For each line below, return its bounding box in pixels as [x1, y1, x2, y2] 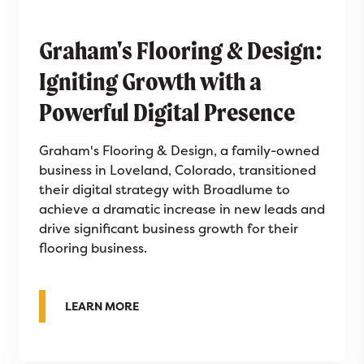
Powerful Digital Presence [39, 97, 295, 127]
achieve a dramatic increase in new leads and [39, 199, 325, 218]
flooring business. [39, 238, 147, 257]
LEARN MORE [65, 297, 139, 314]
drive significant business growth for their [39, 219, 298, 237]
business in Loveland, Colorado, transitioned [39, 160, 316, 179]
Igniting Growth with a [39, 66, 262, 96]
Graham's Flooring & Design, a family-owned [39, 141, 319, 159]
